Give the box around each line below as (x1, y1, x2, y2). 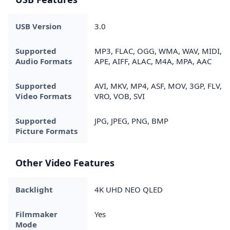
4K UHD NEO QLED (94, 184, 163, 195)
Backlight (15, 184, 53, 195)
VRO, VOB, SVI (94, 90, 145, 101)
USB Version (15, 21, 62, 31)
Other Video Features (15, 156, 114, 169)
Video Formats (15, 90, 71, 101)
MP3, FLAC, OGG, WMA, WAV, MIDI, (94, 45, 222, 56)
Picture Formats (15, 125, 78, 136)
